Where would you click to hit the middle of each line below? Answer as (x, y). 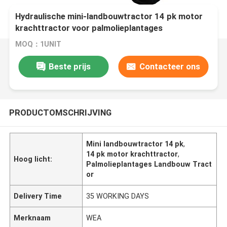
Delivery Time (38, 196)
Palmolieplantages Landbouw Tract (149, 164)
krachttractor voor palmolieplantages (89, 28)
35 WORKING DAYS (118, 196)
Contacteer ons (169, 66)
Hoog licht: (33, 159)
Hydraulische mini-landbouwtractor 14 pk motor (109, 16)
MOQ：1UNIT (39, 44)
